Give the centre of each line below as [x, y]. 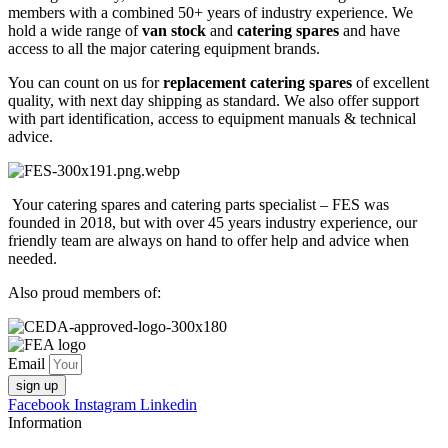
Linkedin [168, 404]
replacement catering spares [257, 82]
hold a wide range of [75, 30]
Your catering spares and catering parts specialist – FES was [198, 204]
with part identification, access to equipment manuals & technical [212, 118]
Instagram [105, 404]
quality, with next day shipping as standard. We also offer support [213, 100]
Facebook [39, 404]
